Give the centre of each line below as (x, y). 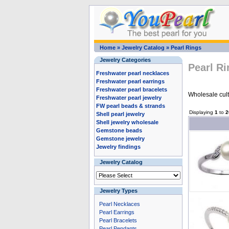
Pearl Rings (186, 48)
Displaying (202, 112)
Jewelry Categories (125, 60)
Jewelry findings (118, 147)
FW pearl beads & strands (130, 106)
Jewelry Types (118, 191)
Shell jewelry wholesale (127, 122)
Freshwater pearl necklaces (132, 73)
